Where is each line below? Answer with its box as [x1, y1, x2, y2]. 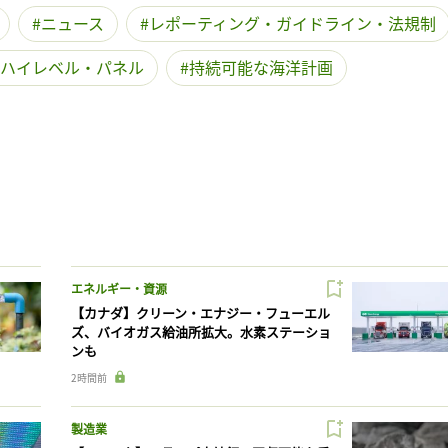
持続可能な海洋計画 [189, 54, 333, 79]
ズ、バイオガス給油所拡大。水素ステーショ [70, 321, 331, 341]
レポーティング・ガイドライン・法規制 [149, 10, 436, 35]
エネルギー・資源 [70, 279, 167, 297]
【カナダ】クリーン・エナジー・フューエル [70, 302, 330, 322]
